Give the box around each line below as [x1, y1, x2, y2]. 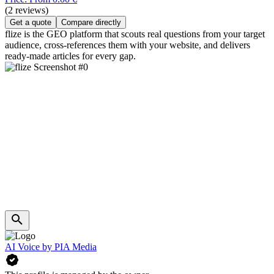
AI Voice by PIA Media [5, 241, 97, 252]
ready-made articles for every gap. [5, 50, 136, 61]
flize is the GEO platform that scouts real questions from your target [5, 28, 265, 39]
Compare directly [61, 17, 121, 27]
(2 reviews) [5, 4, 48, 15]
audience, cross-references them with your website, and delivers [5, 39, 250, 50]
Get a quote [10, 17, 51, 27]
